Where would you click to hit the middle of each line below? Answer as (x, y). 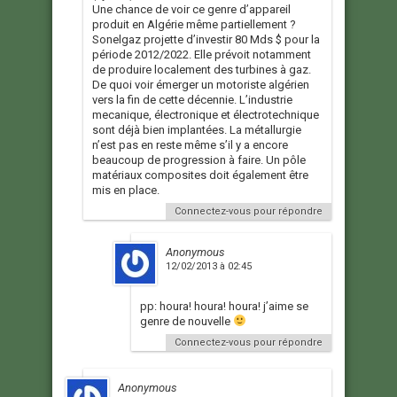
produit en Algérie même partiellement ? (194, 25)
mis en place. (126, 191)
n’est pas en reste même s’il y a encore (190, 145)
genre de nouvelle (187, 322)
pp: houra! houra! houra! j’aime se (224, 307)
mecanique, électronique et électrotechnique (206, 115)
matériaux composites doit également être (200, 175)
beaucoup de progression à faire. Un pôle (199, 160)
